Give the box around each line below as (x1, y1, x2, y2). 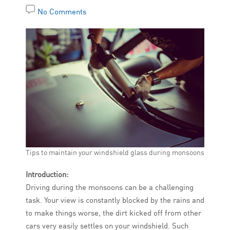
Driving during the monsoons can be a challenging (26, 182, 194, 193)
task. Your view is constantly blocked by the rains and (26, 195, 204, 205)
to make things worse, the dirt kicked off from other (26, 208, 201, 218)
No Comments (37, 7, 86, 16)
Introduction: (26, 169, 68, 180)
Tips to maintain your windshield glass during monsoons (26, 148, 204, 158)
